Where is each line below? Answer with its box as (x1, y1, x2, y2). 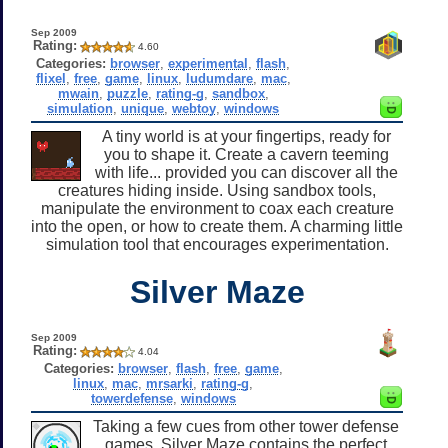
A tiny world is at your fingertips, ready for (101, 127, 391, 145)
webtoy (172, 100, 217, 116)
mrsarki (146, 375, 194, 391)
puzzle (106, 85, 148, 101)
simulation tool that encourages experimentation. (45, 235, 389, 253)
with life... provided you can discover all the (94, 163, 398, 181)
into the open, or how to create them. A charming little (31, 217, 403, 235)
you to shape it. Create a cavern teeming (103, 145, 389, 163)
